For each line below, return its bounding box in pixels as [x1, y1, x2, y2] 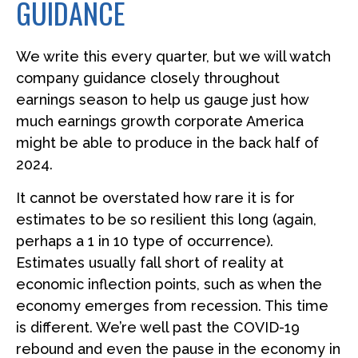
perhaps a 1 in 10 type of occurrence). [16, 233, 273, 250]
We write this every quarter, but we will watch [16, 48, 331, 66]
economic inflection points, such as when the [16, 276, 322, 293]
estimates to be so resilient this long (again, [16, 211, 316, 229]
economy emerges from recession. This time [16, 297, 328, 315]
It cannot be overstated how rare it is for [16, 189, 295, 207]
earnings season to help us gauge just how [16, 91, 308, 109]
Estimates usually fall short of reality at [16, 254, 284, 272]
